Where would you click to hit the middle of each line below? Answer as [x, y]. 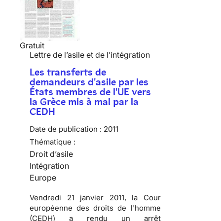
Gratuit [32, 45]
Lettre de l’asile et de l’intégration [90, 55]
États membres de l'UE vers [90, 92]
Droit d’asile [51, 154]
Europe [43, 177]
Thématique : [53, 142]
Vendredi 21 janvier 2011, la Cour [95, 197]
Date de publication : [66, 129]
